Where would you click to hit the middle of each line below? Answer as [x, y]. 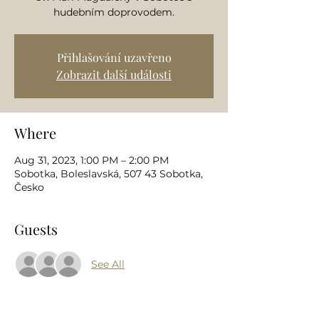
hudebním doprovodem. [114, 12]
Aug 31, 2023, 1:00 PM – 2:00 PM [91, 160]
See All [108, 264]
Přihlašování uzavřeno [114, 57]
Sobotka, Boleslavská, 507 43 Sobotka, [109, 174]
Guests [36, 229]
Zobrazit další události [114, 74]
